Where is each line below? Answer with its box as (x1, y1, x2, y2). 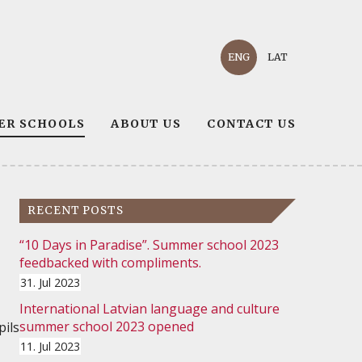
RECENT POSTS (27, 203, 124, 217)
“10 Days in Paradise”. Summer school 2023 (19, 235, 279, 254)
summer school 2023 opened (19, 317, 194, 335)
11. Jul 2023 (19, 338, 80, 354)
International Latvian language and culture (19, 299, 280, 318)
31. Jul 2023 (19, 274, 80, 290)
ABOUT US (111, 116, 181, 131)
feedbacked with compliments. (19, 253, 201, 271)
